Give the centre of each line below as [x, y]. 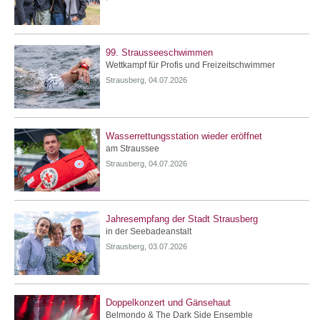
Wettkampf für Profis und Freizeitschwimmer [190, 65]
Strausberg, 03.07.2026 [146, 247]
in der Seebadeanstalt [149, 232]
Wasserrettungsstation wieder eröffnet [184, 136]
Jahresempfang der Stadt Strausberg [182, 219]
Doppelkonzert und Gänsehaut [168, 303]
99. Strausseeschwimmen [159, 52]
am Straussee [132, 148]
